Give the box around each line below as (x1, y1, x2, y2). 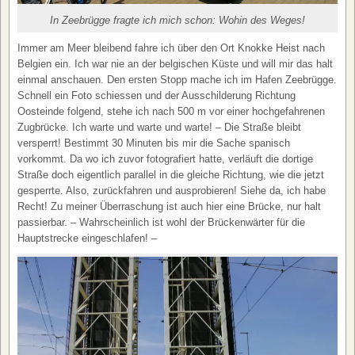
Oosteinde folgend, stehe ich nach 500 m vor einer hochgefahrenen (17, 105, 325, 118)
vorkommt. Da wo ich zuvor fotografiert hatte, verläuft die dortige (17, 153, 313, 166)
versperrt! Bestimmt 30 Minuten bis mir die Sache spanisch (17, 137, 290, 150)
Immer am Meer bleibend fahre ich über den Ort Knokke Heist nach (17, 42, 325, 55)
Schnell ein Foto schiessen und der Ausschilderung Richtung (17, 90, 296, 102)
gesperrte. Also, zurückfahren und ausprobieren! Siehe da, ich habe (17, 185, 326, 197)
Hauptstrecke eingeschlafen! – (17, 232, 157, 245)
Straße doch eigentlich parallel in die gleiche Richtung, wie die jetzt (17, 169, 324, 181)
